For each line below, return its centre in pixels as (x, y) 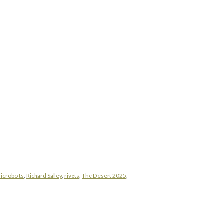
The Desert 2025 (104, 176)
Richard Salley (44, 176)
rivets (72, 176)
